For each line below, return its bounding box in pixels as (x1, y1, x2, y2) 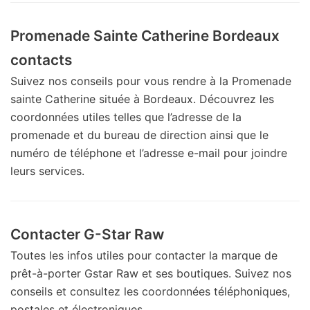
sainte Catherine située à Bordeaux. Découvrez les (10, 91, 274, 106)
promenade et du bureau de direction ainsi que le (10, 127, 268, 142)
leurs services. (10, 163, 84, 178)
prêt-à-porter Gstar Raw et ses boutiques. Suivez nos (10, 266, 291, 280)
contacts (10, 51, 72, 69)
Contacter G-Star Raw (10, 225, 164, 243)
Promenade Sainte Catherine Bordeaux (10, 26, 280, 44)
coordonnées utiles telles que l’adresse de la (10, 109, 241, 124)
